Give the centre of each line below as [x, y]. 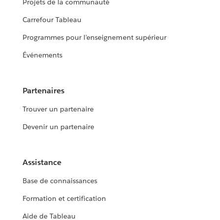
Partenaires [44, 91]
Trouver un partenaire [58, 109]
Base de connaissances [60, 181]
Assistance [42, 163]
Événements [43, 55]
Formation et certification [65, 199]
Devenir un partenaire [59, 127]
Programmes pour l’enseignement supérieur [95, 38]
